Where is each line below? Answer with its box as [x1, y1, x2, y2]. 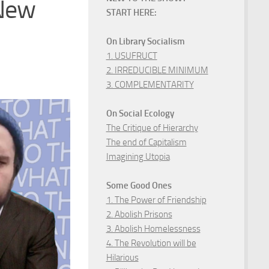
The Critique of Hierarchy [106, 122, 198, 133]
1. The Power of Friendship [106, 194, 207, 205]
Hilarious [106, 252, 139, 263]
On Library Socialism [106, 35, 185, 47]
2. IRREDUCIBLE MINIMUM [106, 64, 208, 76]
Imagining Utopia [106, 151, 170, 162]
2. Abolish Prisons [106, 208, 172, 220]
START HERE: [106, 7, 157, 18]
